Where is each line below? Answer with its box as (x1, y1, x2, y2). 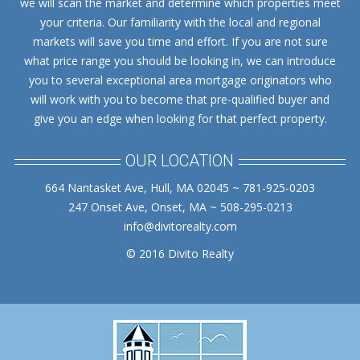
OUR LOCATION (125, 151, 234, 170)
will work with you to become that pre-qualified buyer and (31, 92, 329, 107)
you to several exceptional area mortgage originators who (28, 72, 332, 88)
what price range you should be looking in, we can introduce (24, 53, 336, 68)
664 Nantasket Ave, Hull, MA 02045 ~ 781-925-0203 (45, 180, 315, 195)
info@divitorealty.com (123, 219, 237, 234)
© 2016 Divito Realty (126, 246, 234, 261)
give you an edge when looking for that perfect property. (33, 111, 327, 126)
